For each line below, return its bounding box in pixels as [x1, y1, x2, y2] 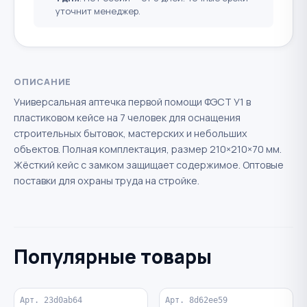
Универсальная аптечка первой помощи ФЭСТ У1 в [14, 95, 251, 108]
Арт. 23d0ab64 [20, 295, 82, 305]
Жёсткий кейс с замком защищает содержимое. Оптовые [14, 158, 284, 171]
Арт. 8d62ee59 [165, 295, 228, 305]
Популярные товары [14, 243, 212, 269]
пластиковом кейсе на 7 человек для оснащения [14, 110, 241, 124]
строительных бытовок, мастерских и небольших [14, 126, 247, 140]
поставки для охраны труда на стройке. [14, 173, 199, 187]
